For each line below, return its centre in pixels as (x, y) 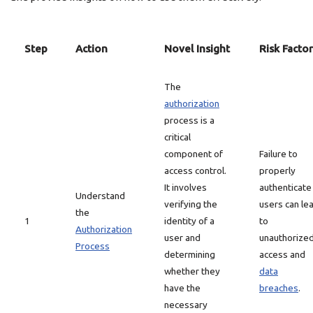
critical (177, 137)
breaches (279, 288)
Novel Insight (197, 49)
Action (92, 49)
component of (194, 154)
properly (277, 170)
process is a (189, 120)
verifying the (191, 204)
